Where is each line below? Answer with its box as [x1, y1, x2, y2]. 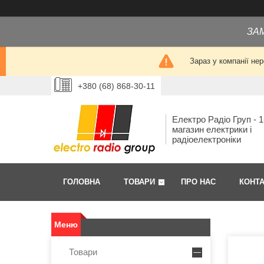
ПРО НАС [181, 177, 216, 187]
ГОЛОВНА [63, 177, 100, 187]
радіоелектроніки [172, 134, 241, 145]
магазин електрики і [172, 124, 252, 135]
